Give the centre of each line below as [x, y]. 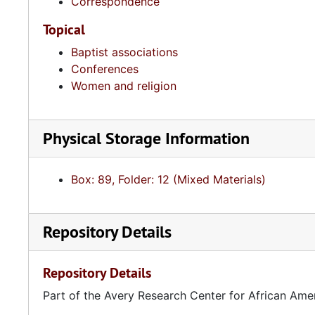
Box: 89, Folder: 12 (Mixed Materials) [168, 179]
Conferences [105, 69]
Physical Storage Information [146, 138]
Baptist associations [124, 52]
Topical [64, 30]
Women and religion [124, 86]
